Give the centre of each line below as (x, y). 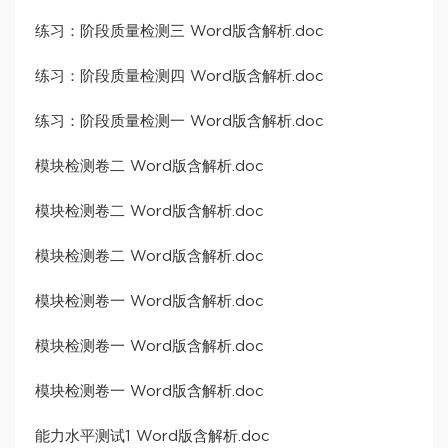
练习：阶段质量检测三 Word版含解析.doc (179, 32)
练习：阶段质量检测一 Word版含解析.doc (179, 122)
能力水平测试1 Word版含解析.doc (152, 437)
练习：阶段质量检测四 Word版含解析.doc (179, 77)
